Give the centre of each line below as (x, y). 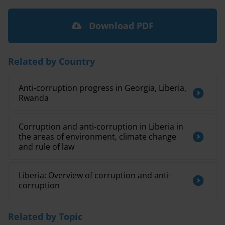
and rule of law (46, 147)
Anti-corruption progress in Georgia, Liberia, (102, 88)
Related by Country (51, 61)
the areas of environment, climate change (97, 137)
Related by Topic (45, 216)
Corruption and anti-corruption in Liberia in (101, 127)
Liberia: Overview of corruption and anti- (95, 175)
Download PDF (120, 26)
